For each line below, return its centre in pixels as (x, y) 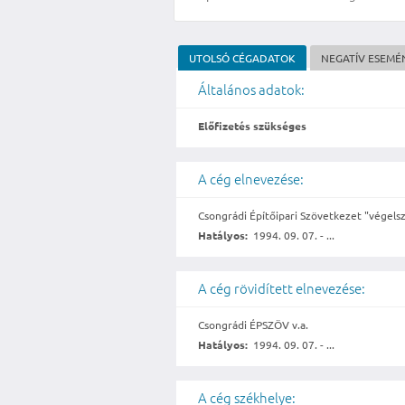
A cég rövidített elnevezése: (282, 288)
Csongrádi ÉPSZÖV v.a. (254, 325)
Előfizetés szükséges (253, 126)
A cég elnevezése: (251, 179)
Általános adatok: (252, 89)
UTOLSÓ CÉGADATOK (243, 58)
